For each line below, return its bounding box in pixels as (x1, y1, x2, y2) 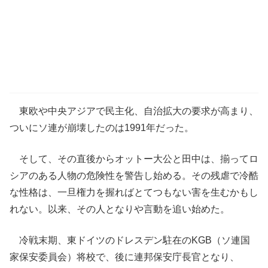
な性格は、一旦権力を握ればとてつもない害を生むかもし (10, 187, 258, 197)
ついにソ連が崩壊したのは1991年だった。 (10, 123, 194, 133)
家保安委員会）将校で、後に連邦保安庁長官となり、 (10, 252, 239, 262)
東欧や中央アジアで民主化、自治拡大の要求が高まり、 (10, 106, 258, 116)
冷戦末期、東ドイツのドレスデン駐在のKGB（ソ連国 (10, 235, 250, 245)
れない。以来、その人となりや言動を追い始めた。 (10, 204, 230, 214)
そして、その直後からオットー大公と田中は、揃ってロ (10, 154, 258, 164)
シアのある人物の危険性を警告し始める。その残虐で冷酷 (10, 170, 258, 181)
